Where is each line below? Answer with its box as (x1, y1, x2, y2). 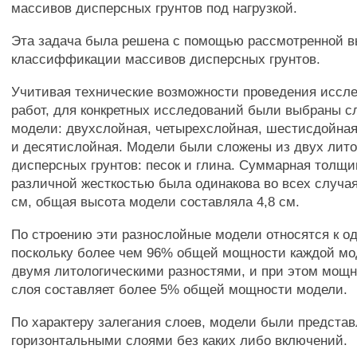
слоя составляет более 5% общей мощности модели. (11, 281, 348, 297)
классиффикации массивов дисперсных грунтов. (11, 51, 321, 67)
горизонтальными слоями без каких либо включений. (11, 332, 348, 348)
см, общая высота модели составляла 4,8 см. (11, 194, 300, 210)
